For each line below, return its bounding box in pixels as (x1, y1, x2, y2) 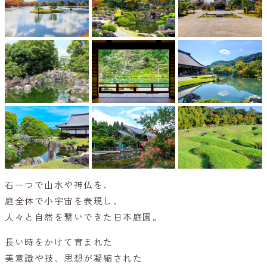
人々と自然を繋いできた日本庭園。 (5, 212, 162, 223)
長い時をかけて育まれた (5, 237, 113, 249)
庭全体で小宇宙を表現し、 (5, 196, 123, 207)
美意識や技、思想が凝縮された (5, 253, 142, 265)
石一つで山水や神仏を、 (5, 180, 113, 191)
